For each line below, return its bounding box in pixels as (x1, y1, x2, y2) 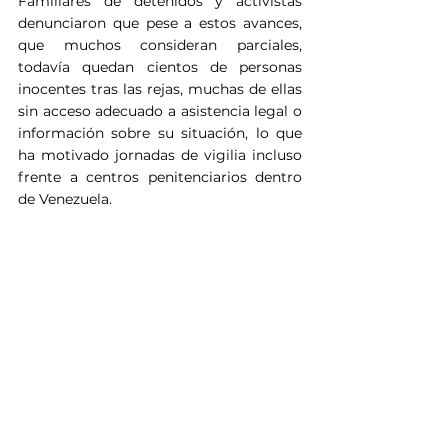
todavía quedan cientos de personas (18, 57, 302, 76)
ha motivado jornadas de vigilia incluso (18, 145, 302, 164)
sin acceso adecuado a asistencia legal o (18, 101, 302, 120)
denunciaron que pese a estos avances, (18, 13, 302, 32)
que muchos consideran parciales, (18, 35, 302, 54)
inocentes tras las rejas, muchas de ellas (18, 79, 302, 98)
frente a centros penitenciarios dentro (18, 167, 302, 186)
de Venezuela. (18, 189, 112, 208)
